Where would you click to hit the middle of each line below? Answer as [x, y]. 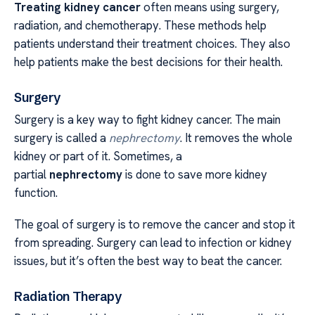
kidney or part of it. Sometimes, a [98, 156]
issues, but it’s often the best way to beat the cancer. [148, 261]
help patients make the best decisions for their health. [148, 62]
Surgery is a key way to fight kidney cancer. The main [147, 120]
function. [36, 193]
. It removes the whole [236, 138]
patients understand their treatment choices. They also [152, 43]
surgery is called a [62, 138]
